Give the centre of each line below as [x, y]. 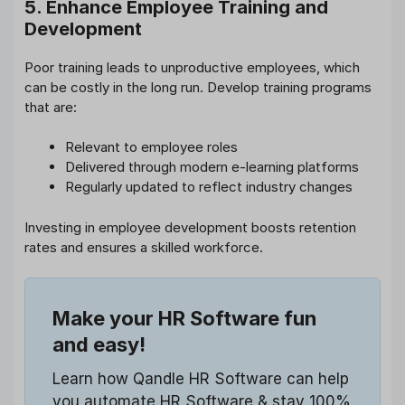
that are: [51, 107]
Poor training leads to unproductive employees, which [192, 67]
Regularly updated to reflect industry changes [209, 187]
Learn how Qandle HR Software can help [201, 379]
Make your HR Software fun [184, 319]
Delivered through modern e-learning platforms [212, 167]
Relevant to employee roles [151, 147]
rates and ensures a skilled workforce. [144, 247]
